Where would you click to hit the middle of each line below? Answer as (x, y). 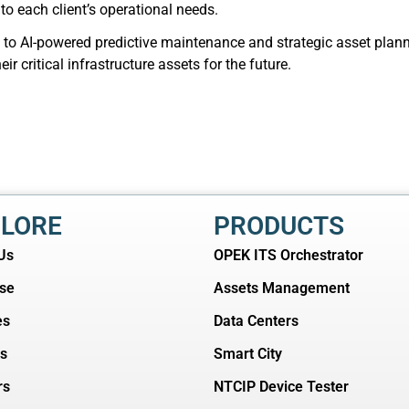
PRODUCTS (279, 226)
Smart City (248, 354)
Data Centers (256, 321)
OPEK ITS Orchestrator (288, 255)
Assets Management (282, 288)
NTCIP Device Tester (281, 387)
